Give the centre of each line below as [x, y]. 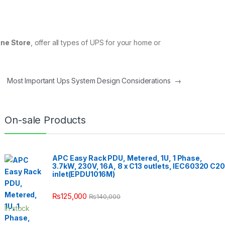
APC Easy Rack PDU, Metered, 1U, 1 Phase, [127, 158]
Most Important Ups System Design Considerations [91, 80]
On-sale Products [45, 120]
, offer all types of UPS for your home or [96, 42]
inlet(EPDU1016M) [84, 174]
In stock [17, 208]
